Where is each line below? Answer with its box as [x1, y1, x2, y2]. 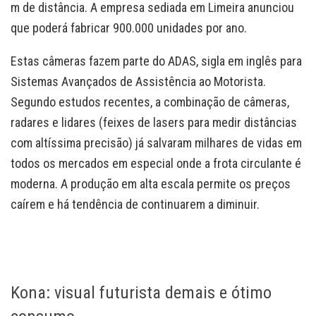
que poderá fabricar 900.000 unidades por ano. [11, 20, 247, 36]
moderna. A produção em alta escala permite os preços [11, 176, 291, 192]
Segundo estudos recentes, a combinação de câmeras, [11, 95, 289, 110]
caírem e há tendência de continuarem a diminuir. [11, 197, 260, 212]
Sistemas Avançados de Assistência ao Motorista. [11, 74, 266, 90]
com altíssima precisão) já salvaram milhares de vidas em [11, 135, 302, 151]
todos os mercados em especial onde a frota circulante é [11, 156, 301, 171]
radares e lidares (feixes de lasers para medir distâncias [11, 115, 297, 130]
